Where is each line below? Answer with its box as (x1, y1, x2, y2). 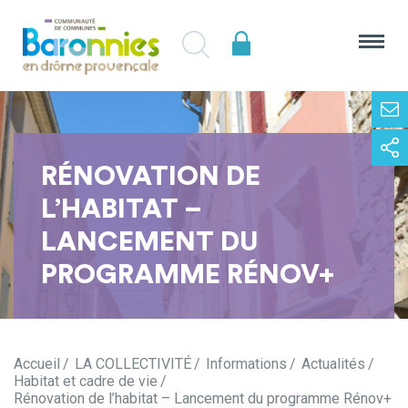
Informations (206, 355, 287, 372)
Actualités (301, 355, 365, 372)
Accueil (14, 355, 60, 372)
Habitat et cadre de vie (14, 372, 158, 390)
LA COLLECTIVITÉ (75, 355, 191, 372)
